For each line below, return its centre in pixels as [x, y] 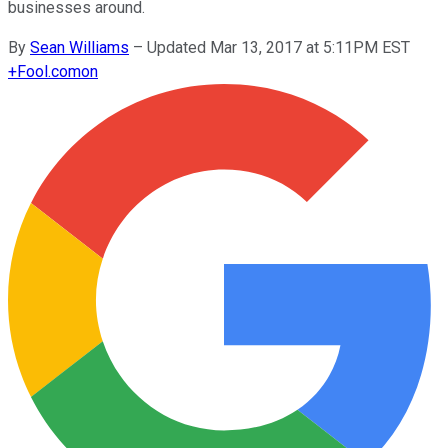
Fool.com [49, 71]
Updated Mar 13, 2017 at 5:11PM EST [278, 47]
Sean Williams [79, 47]
